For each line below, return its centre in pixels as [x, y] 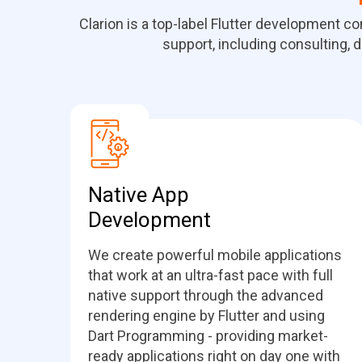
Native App [139, 195]
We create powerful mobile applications [215, 255]
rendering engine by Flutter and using [206, 316]
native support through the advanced [206, 295]
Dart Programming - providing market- [208, 336]
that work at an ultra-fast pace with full [210, 275]
